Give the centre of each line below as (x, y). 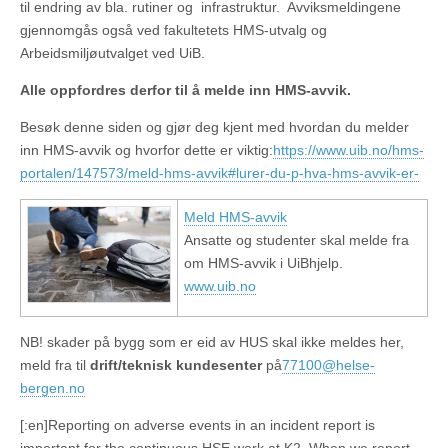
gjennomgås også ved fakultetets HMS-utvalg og (173, 30)
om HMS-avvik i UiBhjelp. (263, 263)
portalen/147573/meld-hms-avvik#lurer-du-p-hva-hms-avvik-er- (219, 173)
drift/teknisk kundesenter (176, 365)
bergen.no (52, 388)
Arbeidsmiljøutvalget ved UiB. (112, 53)
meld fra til (55, 365)
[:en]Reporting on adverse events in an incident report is (197, 425)
